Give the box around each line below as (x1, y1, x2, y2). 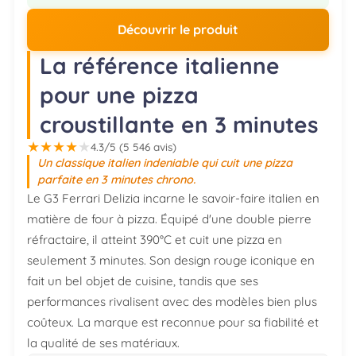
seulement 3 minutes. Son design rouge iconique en (27, 252, 315, 268)
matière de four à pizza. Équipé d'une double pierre (27, 211, 311, 226)
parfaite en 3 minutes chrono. (37, 172, 196, 187)
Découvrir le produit (118, 21, 238, 38)
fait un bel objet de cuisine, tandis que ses (27, 273, 258, 288)
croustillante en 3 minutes (40, 110, 319, 138)
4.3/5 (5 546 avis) (91, 139, 176, 153)
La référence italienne (40, 51, 280, 79)
